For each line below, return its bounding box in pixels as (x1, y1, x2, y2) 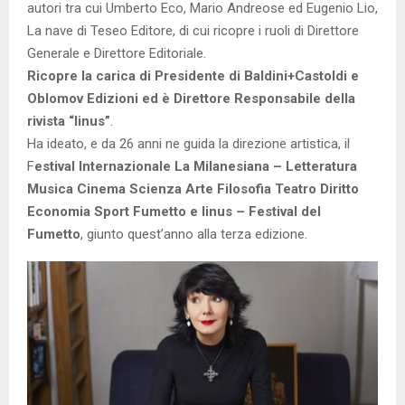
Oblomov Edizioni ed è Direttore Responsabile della (27, 90, 355, 108)
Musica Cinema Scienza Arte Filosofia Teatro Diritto (27, 181, 359, 198)
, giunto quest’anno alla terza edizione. (80, 226, 307, 243)
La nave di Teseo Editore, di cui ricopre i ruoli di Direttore (27, 23, 359, 40)
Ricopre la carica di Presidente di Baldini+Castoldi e (27, 68, 359, 85)
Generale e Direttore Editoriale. (27, 45, 206, 62)
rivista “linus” (27, 113, 110, 130)
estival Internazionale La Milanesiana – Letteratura (34, 158, 357, 175)
